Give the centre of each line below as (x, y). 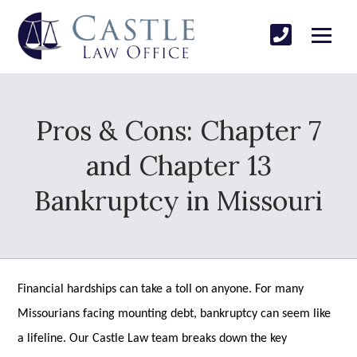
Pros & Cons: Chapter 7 (178, 130)
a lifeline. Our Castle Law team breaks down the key (153, 338)
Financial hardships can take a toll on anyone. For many (161, 289)
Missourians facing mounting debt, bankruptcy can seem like (175, 314)
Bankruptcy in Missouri (178, 200)
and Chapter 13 (178, 165)
